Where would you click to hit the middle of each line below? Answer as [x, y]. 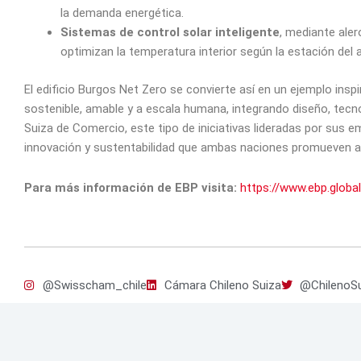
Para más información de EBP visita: [131, 188]
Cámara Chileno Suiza [223, 286]
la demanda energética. [122, 13]
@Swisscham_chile [94, 286]
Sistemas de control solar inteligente [170, 33]
